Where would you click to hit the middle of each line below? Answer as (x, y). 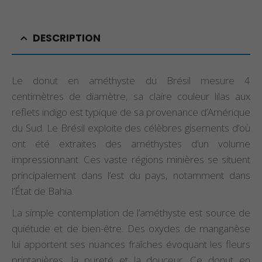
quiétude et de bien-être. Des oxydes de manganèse (131, 228)
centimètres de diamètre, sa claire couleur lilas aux (131, 96)
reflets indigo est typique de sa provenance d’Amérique (131, 112)
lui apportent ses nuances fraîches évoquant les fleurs (131, 244)
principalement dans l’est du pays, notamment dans (131, 175)
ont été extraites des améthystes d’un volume (131, 143)
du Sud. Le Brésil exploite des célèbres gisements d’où (131, 127)
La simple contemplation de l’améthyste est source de (131, 212)
